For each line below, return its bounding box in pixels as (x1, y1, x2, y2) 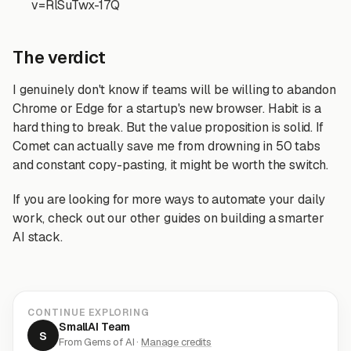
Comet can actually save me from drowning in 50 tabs (13, 138, 320, 154)
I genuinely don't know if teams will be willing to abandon (13, 81, 336, 98)
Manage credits (141, 335, 212, 349)
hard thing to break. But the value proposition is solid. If (13, 119, 324, 136)
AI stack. (13, 229, 63, 245)
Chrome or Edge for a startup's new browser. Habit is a (13, 100, 321, 117)
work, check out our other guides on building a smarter (13, 210, 324, 226)
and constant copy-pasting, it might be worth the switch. (13, 157, 329, 173)
